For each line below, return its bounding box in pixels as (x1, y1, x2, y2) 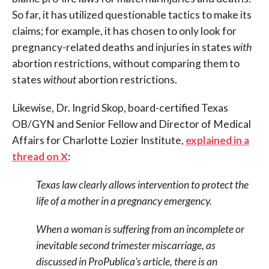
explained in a (185, 134, 249, 147)
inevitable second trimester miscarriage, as (35, 239, 216, 252)
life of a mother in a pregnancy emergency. (35, 195, 212, 208)
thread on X (11, 150, 68, 163)
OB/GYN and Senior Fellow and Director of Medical (11, 118, 251, 131)
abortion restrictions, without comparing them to (11, 57, 240, 70)
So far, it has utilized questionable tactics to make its (11, 8, 252, 22)
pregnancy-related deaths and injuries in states (11, 41, 233, 54)
